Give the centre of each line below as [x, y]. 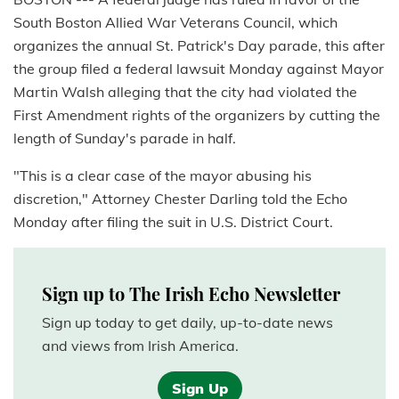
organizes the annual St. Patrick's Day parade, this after [199, 46]
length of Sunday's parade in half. [125, 138]
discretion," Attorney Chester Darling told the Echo [180, 199]
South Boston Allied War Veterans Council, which [175, 23]
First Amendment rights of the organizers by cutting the [197, 115]
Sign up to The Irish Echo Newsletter [191, 294]
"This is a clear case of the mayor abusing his [163, 176]
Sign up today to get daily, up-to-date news [187, 323]
